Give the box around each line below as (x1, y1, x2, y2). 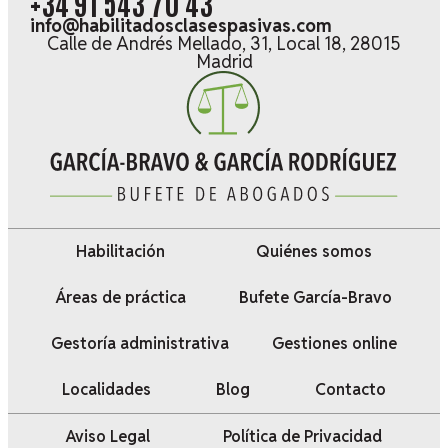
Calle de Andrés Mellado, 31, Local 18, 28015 (47, 32, 401, 56)
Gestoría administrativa (51, 332, 230, 354)
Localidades (62, 378, 152, 400)
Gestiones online (271, 332, 397, 354)
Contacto (314, 378, 386, 400)
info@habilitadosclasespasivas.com (29, 14, 332, 38)
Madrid (195, 50, 253, 74)
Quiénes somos (256, 240, 373, 262)
